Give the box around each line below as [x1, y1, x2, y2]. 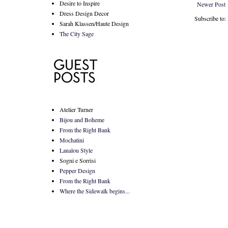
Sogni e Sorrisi [60, 156, 96, 164]
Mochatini [60, 136, 84, 144]
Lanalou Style [60, 146, 93, 154]
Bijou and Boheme [60, 116, 104, 124]
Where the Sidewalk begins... [60, 187, 130, 195]
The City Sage [60, 30, 94, 38]
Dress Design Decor [60, 9, 109, 17]
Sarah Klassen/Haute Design [60, 19, 129, 27]
